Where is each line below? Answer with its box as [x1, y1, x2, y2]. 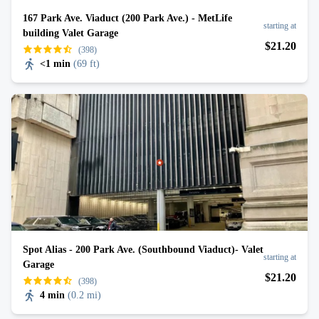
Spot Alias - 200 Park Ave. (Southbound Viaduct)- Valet [23, 244, 263, 255]
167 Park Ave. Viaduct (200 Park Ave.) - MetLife [23, 13, 232, 23]
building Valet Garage [23, 28, 118, 38]
